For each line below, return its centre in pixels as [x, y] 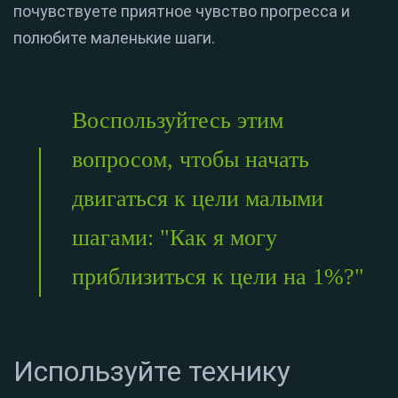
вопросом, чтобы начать [191, 160]
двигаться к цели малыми [198, 199]
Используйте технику [152, 372]
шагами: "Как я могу [175, 238]
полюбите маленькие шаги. [114, 38]
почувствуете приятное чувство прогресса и [182, 12]
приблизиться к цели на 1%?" [218, 277]
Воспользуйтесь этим [178, 121]
